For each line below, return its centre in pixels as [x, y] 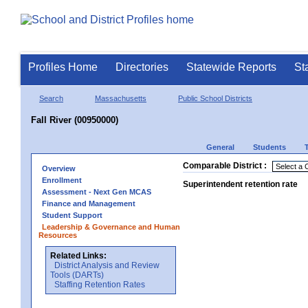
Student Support [72, 215]
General [220, 147]
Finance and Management [89, 203]
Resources [58, 235]
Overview [59, 168]
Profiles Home [63, 67]
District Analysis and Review [107, 265]
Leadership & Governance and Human [111, 227]
